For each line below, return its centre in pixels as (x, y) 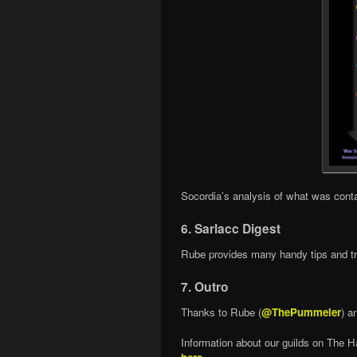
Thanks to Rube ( (221, 312)
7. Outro (205, 286)
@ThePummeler (301, 312)
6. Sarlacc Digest (231, 228)
